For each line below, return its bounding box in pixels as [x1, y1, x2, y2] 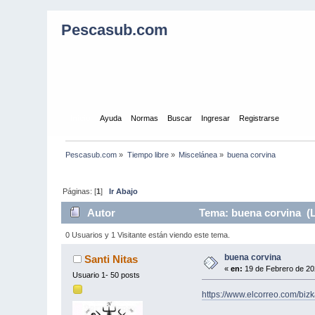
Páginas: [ [63, 186, 97, 195]
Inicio [70, 113, 91, 122]
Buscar [167, 113, 192, 122]
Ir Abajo [109, 186, 139, 195]
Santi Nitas [84, 252, 138, 265]
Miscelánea [179, 150, 218, 159]
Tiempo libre [127, 150, 169, 159]
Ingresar [200, 113, 230, 122]
